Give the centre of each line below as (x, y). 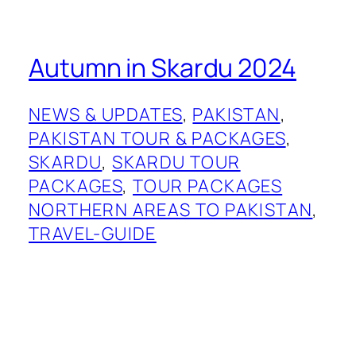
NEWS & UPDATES (106, 115)
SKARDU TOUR (176, 163)
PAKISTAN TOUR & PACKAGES (157, 139)
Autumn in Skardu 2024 (163, 67)
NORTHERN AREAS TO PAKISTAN (171, 210)
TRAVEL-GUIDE (93, 234)
